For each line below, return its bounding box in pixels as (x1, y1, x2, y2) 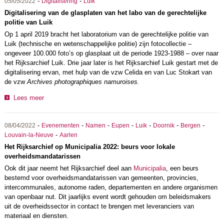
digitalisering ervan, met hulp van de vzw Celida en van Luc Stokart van (4, 68, 212, 76)
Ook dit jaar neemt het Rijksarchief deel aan (4, 164, 133, 172)
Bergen (180, 122, 200, 128)
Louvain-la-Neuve (4, 131, 53, 138)
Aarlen (59, 131, 77, 138)
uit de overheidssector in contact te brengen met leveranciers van (4, 202, 194, 210)
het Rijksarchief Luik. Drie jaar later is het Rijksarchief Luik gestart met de (4, 59, 218, 67)
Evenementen (41, 122, 79, 128)
